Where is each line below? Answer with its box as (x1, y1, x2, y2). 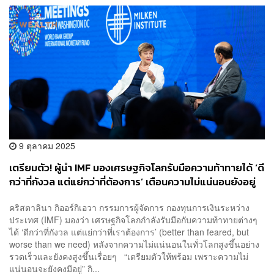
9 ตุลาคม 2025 (17, 139, 75, 152)
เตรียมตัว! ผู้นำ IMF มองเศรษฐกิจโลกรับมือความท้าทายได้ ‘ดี (9, 160, 264, 176)
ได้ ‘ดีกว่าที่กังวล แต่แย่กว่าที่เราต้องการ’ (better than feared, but (9, 225, 249, 238)
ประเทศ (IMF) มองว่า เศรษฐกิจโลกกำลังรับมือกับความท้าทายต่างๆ (9, 213, 257, 226)
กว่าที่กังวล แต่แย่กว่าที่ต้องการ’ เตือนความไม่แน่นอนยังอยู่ (9, 174, 256, 190)
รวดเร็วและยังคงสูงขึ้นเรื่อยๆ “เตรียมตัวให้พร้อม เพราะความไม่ (9, 250, 248, 262)
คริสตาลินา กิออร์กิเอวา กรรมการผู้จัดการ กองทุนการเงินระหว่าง (9, 201, 250, 213)
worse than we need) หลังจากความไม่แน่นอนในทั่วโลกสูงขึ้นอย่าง (9, 237, 259, 250)
